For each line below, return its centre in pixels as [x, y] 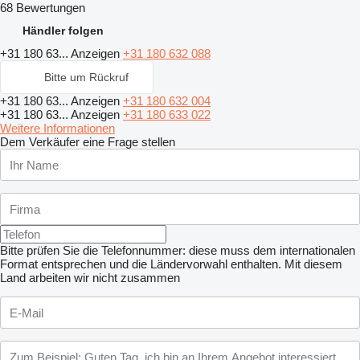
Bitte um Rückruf [86, 78]
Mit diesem [313, 264]
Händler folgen [63, 31]
